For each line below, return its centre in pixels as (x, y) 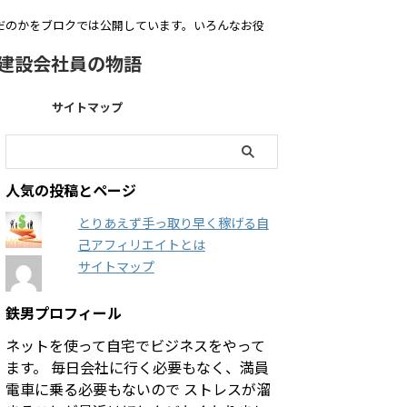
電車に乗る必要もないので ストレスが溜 (138, 389)
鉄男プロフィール (64, 313)
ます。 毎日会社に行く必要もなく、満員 (137, 367)
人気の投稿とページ (71, 190)
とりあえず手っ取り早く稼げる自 (173, 223)
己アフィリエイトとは (141, 244)
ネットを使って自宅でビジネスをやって (135, 345)
